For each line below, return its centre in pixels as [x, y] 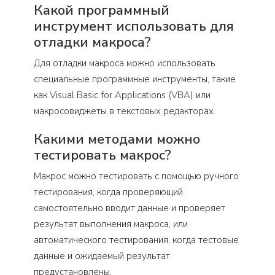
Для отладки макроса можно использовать [125, 63]
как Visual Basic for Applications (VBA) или [122, 95]
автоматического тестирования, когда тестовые [136, 240]
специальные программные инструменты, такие [135, 79]
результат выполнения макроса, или [111, 224]
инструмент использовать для [134, 26]
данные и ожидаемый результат [102, 256]
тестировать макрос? [103, 155]
